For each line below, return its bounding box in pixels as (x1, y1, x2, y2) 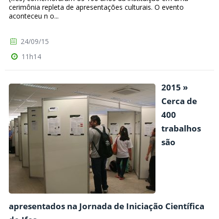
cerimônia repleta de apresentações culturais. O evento (9, 2, 184, 12)
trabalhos (161, 123, 201, 134)
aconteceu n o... (9, 11, 59, 21)
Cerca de (161, 95, 197, 107)
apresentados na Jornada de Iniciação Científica (9, 200, 204, 212)
